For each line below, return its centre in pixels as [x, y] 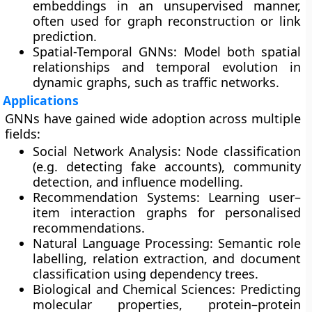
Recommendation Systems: [116, 197]
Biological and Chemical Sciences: [134, 289]
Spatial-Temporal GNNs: [105, 52]
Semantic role [257, 243]
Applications [41, 100]
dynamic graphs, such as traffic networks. [156, 82]
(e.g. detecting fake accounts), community [167, 166]
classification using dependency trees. [146, 274]
